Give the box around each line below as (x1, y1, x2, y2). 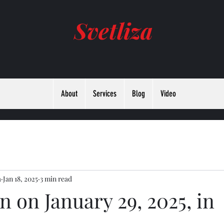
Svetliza (73, 15, 153, 45)
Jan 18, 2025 (3, 173, 38, 183)
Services (93, 88, 117, 98)
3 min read (40, 173, 72, 183)
